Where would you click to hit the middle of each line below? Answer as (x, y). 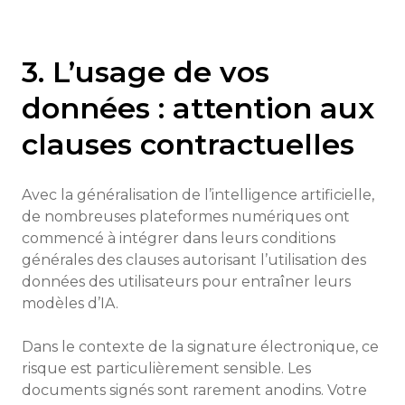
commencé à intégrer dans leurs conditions (179, 238)
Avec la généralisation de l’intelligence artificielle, (198, 195)
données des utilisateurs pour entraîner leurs (186, 282)
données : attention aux (198, 108)
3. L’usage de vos (146, 72)
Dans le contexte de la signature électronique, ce (200, 347)
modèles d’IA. (70, 303)
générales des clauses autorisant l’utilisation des (194, 260)
